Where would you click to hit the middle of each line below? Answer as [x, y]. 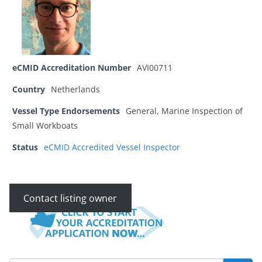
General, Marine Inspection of [184, 111]
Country [29, 89]
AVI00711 [155, 68]
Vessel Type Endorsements [66, 111]
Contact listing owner [70, 198]
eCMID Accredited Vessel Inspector [112, 147]
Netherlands [75, 89]
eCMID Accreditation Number [72, 68]
